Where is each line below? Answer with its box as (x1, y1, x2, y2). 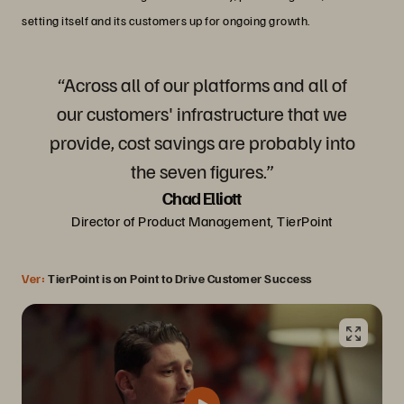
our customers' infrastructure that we (57, 99, 347, 125)
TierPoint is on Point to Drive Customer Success (48, 270, 312, 286)
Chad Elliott (162, 185, 242, 209)
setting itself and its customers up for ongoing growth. (22, 12, 310, 28)
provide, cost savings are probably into (49, 128, 355, 154)
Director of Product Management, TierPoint (71, 211, 333, 230)
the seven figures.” (130, 157, 274, 183)
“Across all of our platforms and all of (57, 70, 347, 96)
